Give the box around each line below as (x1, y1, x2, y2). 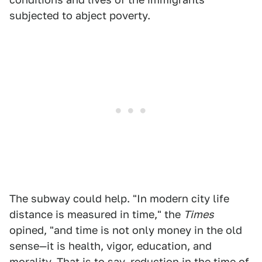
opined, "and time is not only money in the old (9, 224, 242, 237)
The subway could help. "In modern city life (9, 192, 229, 205)
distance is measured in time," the (9, 208, 184, 221)
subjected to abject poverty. (9, 9, 150, 22)
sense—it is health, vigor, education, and (9, 240, 212, 253)
